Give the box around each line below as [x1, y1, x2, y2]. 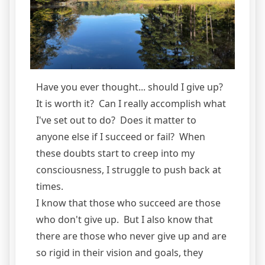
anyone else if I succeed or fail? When [36, 130, 205, 143]
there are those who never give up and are [36, 229, 227, 243]
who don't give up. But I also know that [36, 212, 213, 226]
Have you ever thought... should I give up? [36, 80, 225, 93]
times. [36, 179, 66, 193]
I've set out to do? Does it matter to [36, 113, 196, 127]
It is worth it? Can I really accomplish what [36, 96, 226, 110]
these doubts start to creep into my [36, 146, 195, 160]
